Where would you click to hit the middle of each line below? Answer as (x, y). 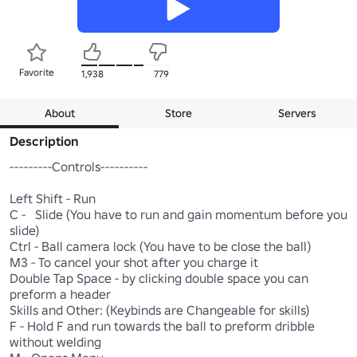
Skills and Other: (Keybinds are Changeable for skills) (159, 310)
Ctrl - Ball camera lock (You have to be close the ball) (160, 246)
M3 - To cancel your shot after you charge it (134, 262)
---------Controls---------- (78, 166)
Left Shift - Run (53, 198)
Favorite (37, 72)
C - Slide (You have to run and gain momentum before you (178, 214)
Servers (298, 113)
